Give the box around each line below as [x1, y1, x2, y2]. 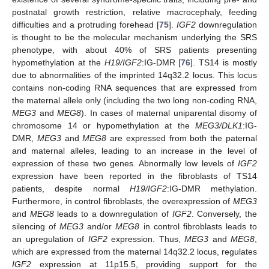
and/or [83, 222, 116, 232]
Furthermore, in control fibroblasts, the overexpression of [12, 196, 233, 207]
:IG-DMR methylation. [166, 184, 257, 194]
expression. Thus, [107, 234, 184, 244]
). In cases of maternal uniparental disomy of [81, 108, 258, 118]
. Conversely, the [191, 209, 258, 219]
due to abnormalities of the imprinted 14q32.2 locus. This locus [12, 70, 257, 80]
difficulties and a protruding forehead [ [12, 20, 159, 30]
